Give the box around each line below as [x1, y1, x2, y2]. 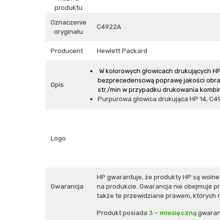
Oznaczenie [51, 19, 86, 26]
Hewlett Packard [97, 47, 147, 55]
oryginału [54, 28, 83, 35]
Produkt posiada [97, 209, 149, 217]
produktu [55, 4, 82, 11]
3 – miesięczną [149, 209, 196, 217]
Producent [51, 47, 83, 55]
